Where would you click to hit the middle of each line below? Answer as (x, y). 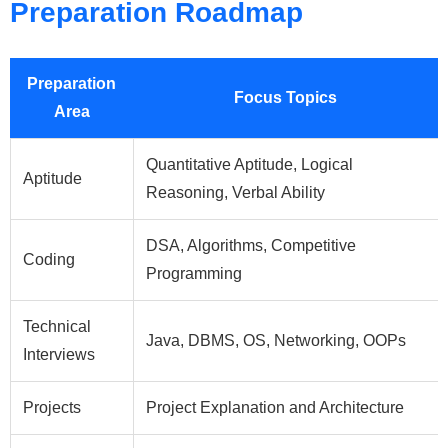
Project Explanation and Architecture (275, 407)
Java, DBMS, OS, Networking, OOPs (276, 340)
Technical (57, 326)
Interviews (59, 354)
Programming (194, 273)
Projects (52, 407)
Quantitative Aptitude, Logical (249, 164)
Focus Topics (285, 97)
